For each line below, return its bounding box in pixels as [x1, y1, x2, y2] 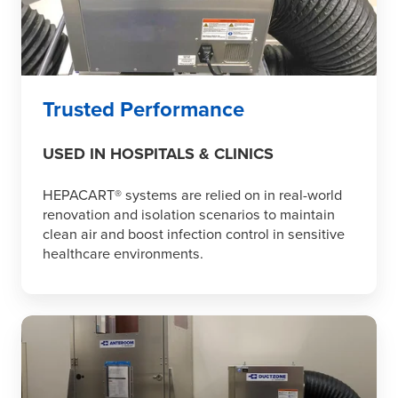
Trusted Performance [43, 97, 244, 123]
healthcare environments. [43, 245, 203, 263]
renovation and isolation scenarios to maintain [43, 206, 335, 224]
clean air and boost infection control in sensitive [43, 226, 345, 243]
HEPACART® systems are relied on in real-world [43, 187, 342, 204]
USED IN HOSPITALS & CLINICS [43, 144, 274, 163]
